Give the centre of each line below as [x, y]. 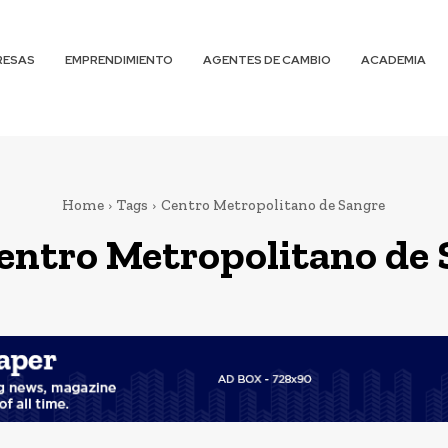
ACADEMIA [394, 60]
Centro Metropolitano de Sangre [273, 205]
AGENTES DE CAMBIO [267, 60]
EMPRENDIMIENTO [119, 60]
